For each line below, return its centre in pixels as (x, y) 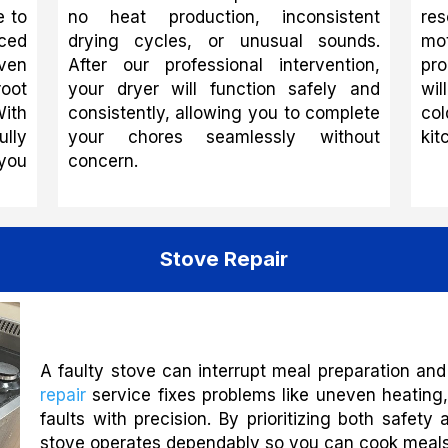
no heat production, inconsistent (224, 16)
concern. (102, 160)
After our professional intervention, (224, 64)
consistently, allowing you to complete (224, 112)
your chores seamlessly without (224, 136)
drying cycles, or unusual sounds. (224, 40)
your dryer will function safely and (224, 88)
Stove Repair (224, 259)
